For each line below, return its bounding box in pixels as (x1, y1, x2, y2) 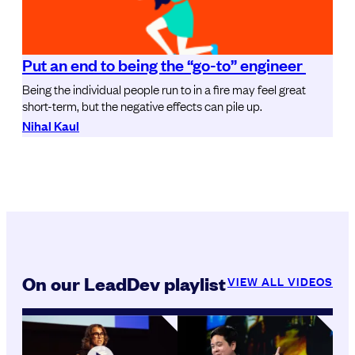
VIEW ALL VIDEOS (227, 273, 333, 290)
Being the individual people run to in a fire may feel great (22, 80, 306, 98)
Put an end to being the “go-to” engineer (22, 53, 306, 76)
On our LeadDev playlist (22, 271, 226, 296)
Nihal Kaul (22, 116, 79, 135)
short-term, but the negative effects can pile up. (22, 97, 262, 115)
